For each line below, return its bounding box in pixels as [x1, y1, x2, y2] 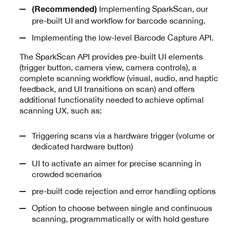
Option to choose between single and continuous [32, 203, 212, 213]
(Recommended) [32, 6, 97, 13]
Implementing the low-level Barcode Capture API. [32, 32, 214, 42]
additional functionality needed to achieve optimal [20, 94, 204, 104]
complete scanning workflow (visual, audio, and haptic [20, 73, 218, 83]
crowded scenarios [32, 169, 102, 179]
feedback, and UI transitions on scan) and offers [20, 84, 195, 93]
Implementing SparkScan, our [97, 4, 208, 13]
